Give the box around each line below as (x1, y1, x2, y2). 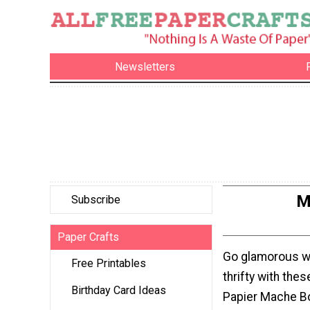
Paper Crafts (57, 230, 119, 244)
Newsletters (115, 60, 176, 73)
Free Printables (71, 257, 146, 271)
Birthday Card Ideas (71, 284, 166, 298)
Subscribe (71, 193, 120, 207)
